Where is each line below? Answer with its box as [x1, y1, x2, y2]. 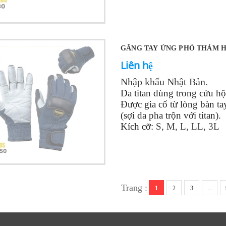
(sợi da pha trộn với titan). [120, 109, 221, 121]
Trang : [121, 182, 147, 193]
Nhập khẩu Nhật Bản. [120, 76, 208, 87]
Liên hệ [120, 58, 153, 72]
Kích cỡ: [120, 121, 156, 132]
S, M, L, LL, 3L [155, 121, 219, 132]
